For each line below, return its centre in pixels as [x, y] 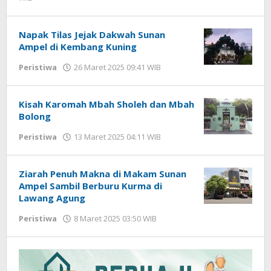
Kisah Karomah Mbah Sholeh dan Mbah [106, 104]
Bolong [35, 116]
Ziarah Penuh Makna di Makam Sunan [103, 173]
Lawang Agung [52, 198]
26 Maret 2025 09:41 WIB [117, 67]
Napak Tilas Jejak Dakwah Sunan [92, 34]
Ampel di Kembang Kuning [78, 46]
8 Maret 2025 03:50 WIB [115, 218]
